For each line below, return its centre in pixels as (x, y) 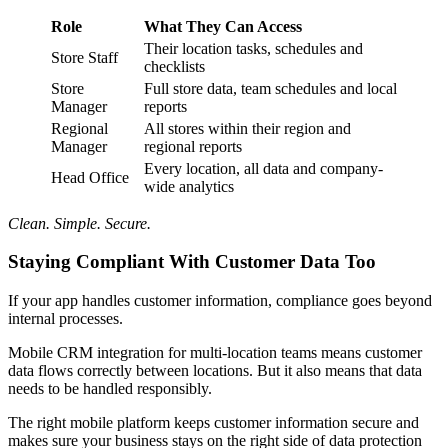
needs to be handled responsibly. (110, 389)
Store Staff (84, 57)
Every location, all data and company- (263, 168)
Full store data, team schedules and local (270, 88)
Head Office (90, 177)
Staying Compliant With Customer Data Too (192, 262)
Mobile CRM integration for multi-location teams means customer (215, 353)
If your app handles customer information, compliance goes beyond (220, 301)
